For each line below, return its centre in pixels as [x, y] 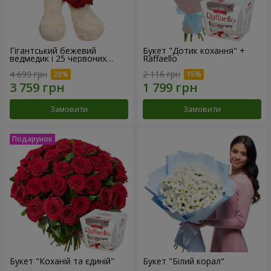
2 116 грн [162, 74]
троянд [24, 67]
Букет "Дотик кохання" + [194, 51]
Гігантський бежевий [53, 51]
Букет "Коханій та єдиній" [62, 261]
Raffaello [160, 59]
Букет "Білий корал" [184, 261]
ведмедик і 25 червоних [58, 59]
